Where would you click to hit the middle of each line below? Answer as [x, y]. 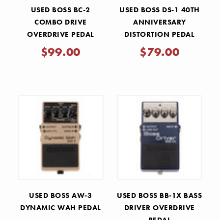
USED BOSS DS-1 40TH [160, 10]
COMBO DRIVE [61, 22]
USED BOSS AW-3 [61, 196]
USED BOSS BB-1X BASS [160, 196]
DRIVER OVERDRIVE [159, 208]
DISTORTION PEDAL [160, 34]
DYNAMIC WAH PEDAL [61, 208]
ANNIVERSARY [160, 22]
